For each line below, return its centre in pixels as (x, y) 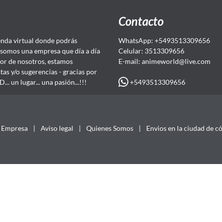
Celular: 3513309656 (151, 51)
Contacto (141, 21)
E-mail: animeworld (148, 61)
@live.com (194, 61)
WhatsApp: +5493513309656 (164, 40)
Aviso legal (57, 128)
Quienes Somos (110, 128)
